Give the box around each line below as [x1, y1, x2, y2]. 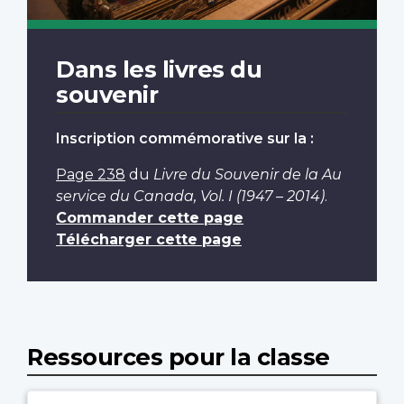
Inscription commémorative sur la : [56, 129, 314, 147]
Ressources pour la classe [27, 342, 330, 371]
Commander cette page [56, 208, 243, 226]
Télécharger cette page [56, 230, 242, 248]
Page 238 [56, 165, 125, 183]
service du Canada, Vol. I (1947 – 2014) [56, 187, 325, 205]
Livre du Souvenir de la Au [153, 165, 342, 183]
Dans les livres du [56, 54, 262, 83]
